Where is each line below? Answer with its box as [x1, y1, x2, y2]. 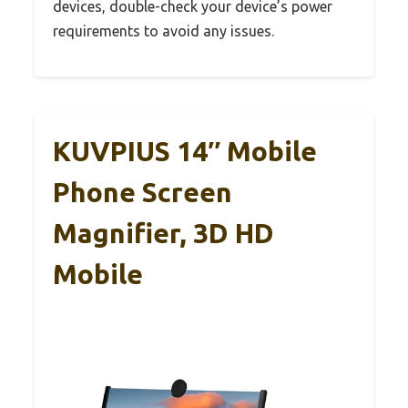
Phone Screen [53, 176, 232, 208]
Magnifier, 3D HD [53, 217, 274, 249]
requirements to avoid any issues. [53, 22, 274, 39]
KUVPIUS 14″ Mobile [53, 135, 317, 167]
